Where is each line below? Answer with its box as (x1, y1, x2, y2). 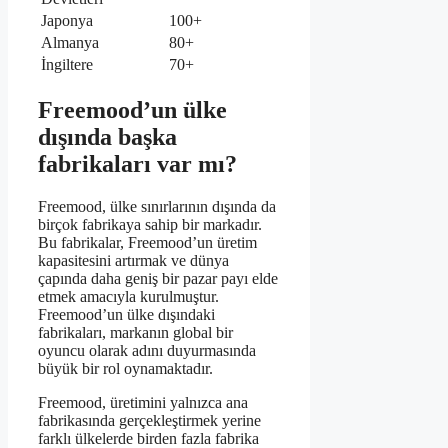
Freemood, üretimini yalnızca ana (38, 394, 248, 412)
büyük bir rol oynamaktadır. (38, 360, 213, 378)
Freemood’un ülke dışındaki (38, 306, 215, 324)
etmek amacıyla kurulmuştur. (38, 288, 219, 306)
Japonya (41, 12, 93, 30)
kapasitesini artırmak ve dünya (38, 252, 229, 270)
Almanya (41, 34, 99, 52)
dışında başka (38, 124, 177, 151)
